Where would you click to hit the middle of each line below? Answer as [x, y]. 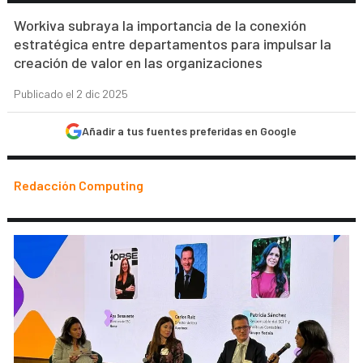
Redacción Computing [79, 185]
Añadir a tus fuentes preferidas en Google [190, 131]
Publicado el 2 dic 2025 [71, 94]
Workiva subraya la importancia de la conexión [160, 25]
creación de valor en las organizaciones [139, 62]
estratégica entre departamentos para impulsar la [173, 44]
